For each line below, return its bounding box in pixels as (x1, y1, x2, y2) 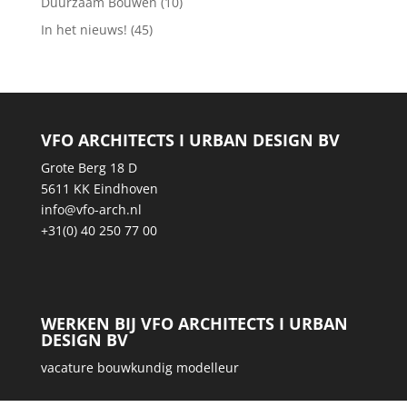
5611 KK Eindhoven (40, 179, 158, 197)
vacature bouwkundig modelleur (40, 358, 239, 376)
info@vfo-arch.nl (40, 200, 142, 218)
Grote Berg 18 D (40, 158, 137, 176)
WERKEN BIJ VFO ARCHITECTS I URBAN (40, 312, 348, 334)
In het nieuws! (40, 20, 127, 38)
